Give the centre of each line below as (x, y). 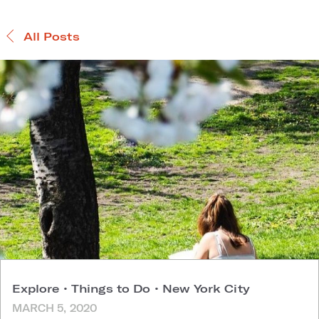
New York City (204, 288)
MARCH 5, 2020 (54, 308)
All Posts (52, 36)
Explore (38, 288)
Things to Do (111, 288)
